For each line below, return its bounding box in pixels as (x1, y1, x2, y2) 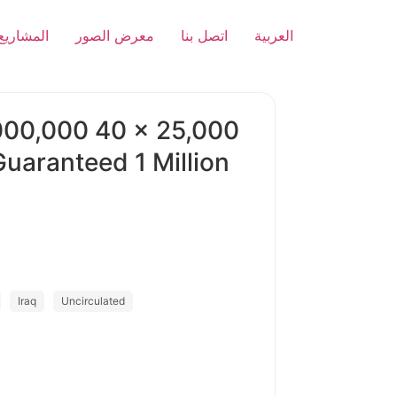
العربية (254, 27, 293, 44)
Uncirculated (61, 294, 125, 307)
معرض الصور (75, 27, 154, 44)
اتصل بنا (181, 27, 228, 44)
